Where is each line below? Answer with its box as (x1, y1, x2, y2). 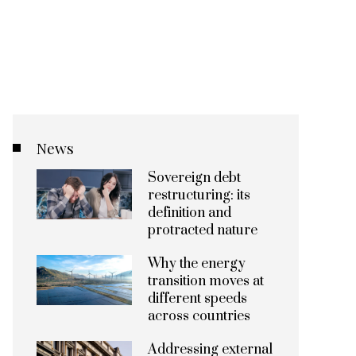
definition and (148, 204, 231, 222)
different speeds (148, 290, 247, 308)
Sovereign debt (148, 169, 241, 187)
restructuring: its (148, 187, 250, 204)
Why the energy (148, 255, 246, 273)
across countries (148, 308, 250, 325)
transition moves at (148, 273, 264, 290)
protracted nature (148, 222, 257, 239)
